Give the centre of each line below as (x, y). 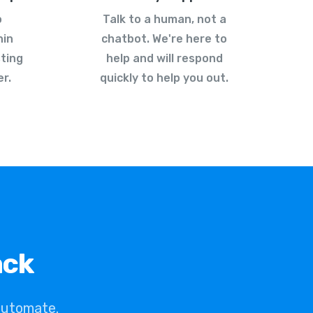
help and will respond (164, 59)
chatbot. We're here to (164, 39)
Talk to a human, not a (164, 20)
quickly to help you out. (164, 78)
